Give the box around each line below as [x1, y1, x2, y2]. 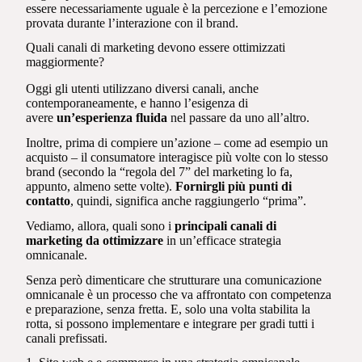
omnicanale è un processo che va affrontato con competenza [26, 287, 332, 301]
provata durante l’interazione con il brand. [26, 15, 239, 30]
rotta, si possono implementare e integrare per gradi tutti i [26, 316, 315, 330]
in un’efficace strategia [163, 233, 282, 247]
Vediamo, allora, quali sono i [26, 218, 175, 233]
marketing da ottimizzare [26, 233, 164, 247]
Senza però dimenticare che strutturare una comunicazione [26, 272, 322, 287]
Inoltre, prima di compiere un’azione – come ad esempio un [26, 135, 329, 149]
